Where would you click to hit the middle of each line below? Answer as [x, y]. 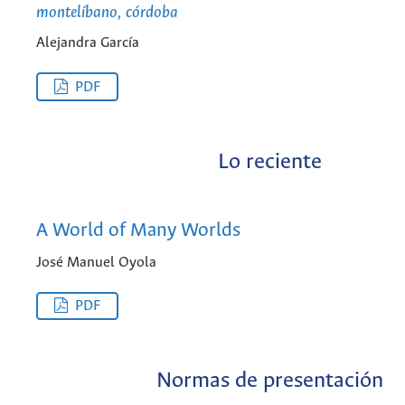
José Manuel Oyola [96, 262]
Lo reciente [270, 162]
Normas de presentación [270, 381]
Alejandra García [88, 43]
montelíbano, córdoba [107, 12]
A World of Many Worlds [138, 231]
